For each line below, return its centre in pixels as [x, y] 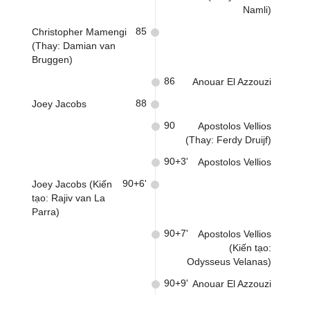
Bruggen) [52, 60]
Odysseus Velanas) [229, 262]
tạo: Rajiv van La [69, 198]
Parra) [46, 212]
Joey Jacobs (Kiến [72, 184]
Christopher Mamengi [79, 32]
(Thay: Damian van [74, 46]
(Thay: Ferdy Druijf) [228, 140]
